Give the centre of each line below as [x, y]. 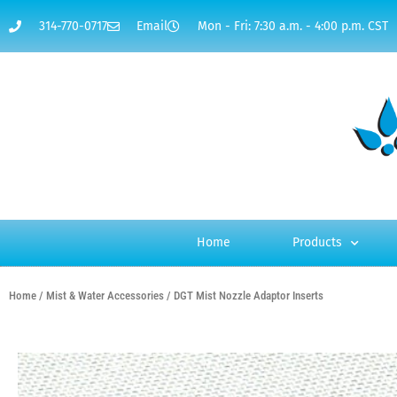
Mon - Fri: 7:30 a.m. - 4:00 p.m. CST [292, 26]
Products [317, 243]
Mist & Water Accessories [105, 296]
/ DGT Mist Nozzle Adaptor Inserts [244, 296]
